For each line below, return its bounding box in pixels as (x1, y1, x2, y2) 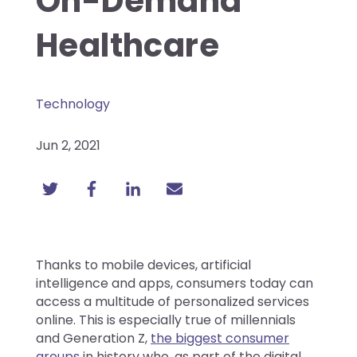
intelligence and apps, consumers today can (36, 273, 313, 292)
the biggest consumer (151, 328, 289, 347)
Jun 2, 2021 (36, 135, 100, 155)
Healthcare (36, 22, 219, 68)
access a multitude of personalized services (36, 292, 309, 311)
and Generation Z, (36, 328, 151, 347)
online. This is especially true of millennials (36, 310, 296, 329)
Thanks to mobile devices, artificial (36, 255, 251, 274)
